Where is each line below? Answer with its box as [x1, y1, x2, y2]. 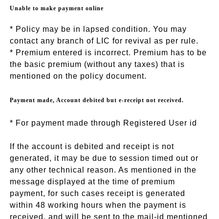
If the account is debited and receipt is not [10, 142, 174, 151]
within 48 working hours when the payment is [10, 200, 186, 209]
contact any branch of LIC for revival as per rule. [10, 36, 198, 45]
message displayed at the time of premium [10, 177, 175, 186]
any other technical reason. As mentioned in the [10, 165, 197, 174]
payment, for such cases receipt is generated [10, 189, 185, 197]
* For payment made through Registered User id [10, 118, 197, 127]
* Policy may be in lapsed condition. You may [10, 24, 187, 33]
